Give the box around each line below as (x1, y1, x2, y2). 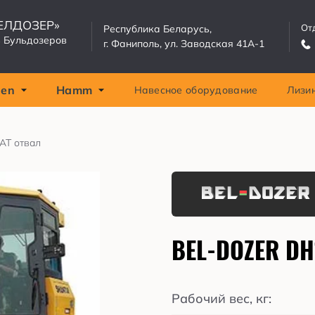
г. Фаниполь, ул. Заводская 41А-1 (103, 37, 264, 50)
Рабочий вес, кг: (172, 290, 271, 307)
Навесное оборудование (134, 84, 258, 96)
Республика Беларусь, (103, 22, 212, 35)
